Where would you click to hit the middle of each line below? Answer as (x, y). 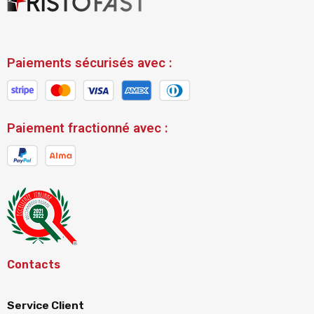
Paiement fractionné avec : (88, 128)
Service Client (46, 306)
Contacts (34, 265)
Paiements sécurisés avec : (90, 63)
